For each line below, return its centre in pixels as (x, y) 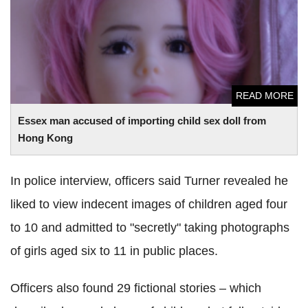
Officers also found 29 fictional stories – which (136, 288)
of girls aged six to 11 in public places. (114, 251)
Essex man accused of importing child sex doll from (142, 120)
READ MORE (265, 95)
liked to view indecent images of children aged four (149, 204)
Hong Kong (45, 137)
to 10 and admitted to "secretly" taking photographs (150, 227)
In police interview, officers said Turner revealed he (149, 180)
